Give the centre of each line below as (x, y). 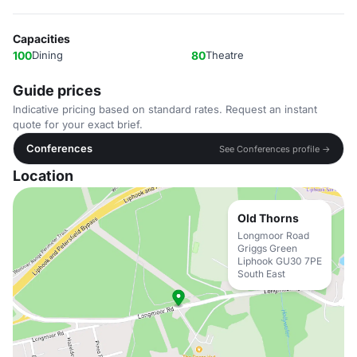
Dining (47, 55)
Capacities (41, 39)
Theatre (225, 55)
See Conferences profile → (275, 149)
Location (43, 176)
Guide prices (57, 90)
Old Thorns (268, 218)
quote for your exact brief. (78, 124)
